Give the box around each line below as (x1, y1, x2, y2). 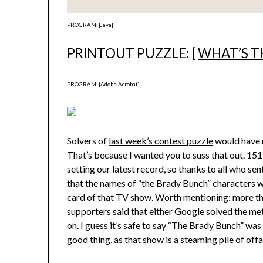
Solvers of (67, 135, 109, 147)
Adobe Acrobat (100, 81, 139, 88)
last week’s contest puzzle (109, 135, 214, 147)
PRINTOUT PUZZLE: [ (67, 45, 197, 62)
